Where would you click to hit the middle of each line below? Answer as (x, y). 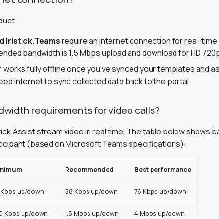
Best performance (163, 169)
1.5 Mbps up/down (92, 213)
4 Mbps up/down (160, 213)
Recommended (89, 169)
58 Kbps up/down (91, 191)
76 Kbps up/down (160, 191)
